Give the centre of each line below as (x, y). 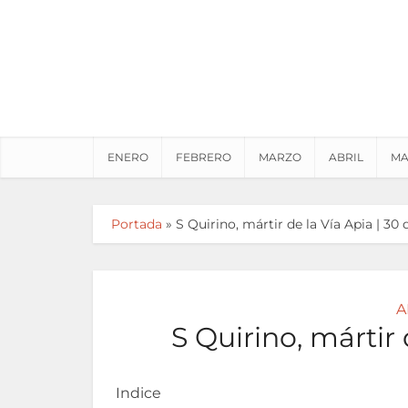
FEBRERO (204, 157)
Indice (138, 393)
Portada (137, 224)
